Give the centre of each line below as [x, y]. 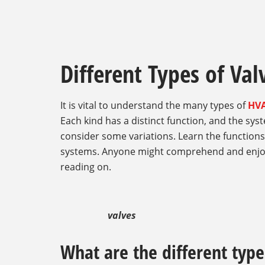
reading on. [86, 167]
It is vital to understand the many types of [154, 106]
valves [122, 216]
